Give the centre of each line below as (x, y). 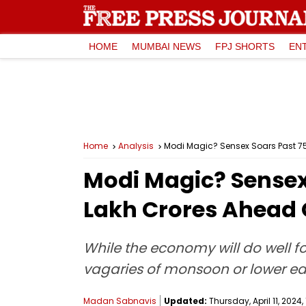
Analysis (136, 146)
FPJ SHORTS (245, 46)
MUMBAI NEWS (166, 46)
